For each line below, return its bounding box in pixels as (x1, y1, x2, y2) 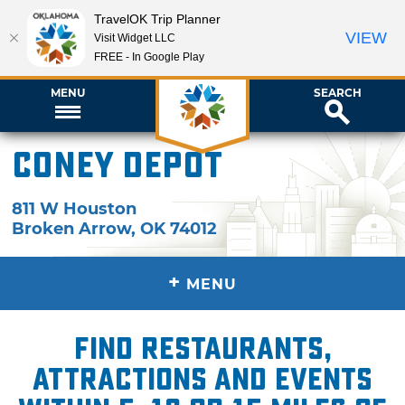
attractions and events (33, 361, 372, 398)
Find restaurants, (73, 330, 332, 367)
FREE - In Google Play (94, 50, 204, 63)
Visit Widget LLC (94, 31, 175, 44)
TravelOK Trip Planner (94, 11, 221, 26)
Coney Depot (12, 145, 223, 187)
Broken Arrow (12, 218, 132, 239)
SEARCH (313, 85, 362, 99)
